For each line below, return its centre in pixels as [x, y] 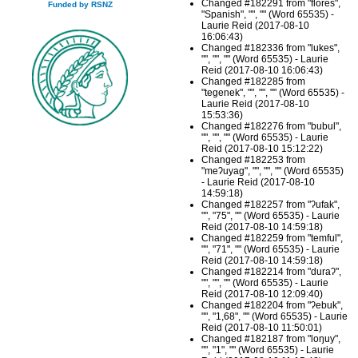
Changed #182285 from [254, 82]
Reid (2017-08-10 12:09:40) [263, 294]
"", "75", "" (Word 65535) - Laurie [271, 216]
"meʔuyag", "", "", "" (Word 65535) [273, 171]
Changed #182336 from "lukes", [271, 48]
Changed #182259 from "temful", [272, 239]
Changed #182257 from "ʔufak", [271, 205]
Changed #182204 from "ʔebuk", [272, 306]
